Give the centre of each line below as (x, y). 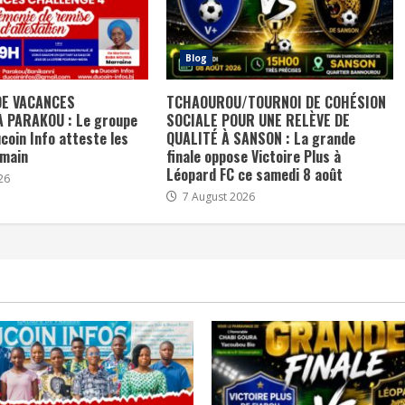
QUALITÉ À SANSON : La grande (260, 138)
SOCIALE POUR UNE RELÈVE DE (258, 120)
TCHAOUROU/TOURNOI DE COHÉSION (276, 102)
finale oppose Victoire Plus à (253, 156)
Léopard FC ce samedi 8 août (254, 174)
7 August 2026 (217, 196)
